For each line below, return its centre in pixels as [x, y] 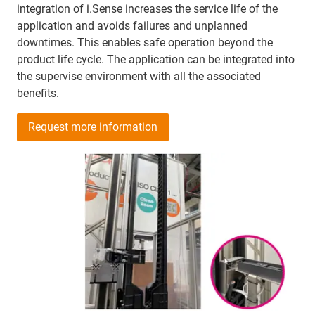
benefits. [38, 94]
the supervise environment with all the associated [139, 77]
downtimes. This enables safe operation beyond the [145, 43]
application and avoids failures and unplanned [132, 26]
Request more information [93, 127]
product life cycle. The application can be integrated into [156, 60]
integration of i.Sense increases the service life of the [147, 9]
